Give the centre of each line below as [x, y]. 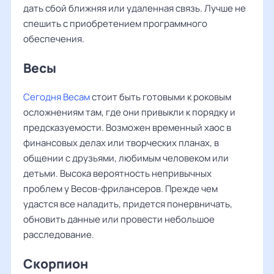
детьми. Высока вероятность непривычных [117, 173]
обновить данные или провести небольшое [119, 219]
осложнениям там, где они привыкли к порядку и [129, 112]
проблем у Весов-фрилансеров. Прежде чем [120, 189]
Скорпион [56, 264]
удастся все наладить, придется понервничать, [128, 204]
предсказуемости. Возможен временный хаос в [127, 128]
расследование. [59, 235]
